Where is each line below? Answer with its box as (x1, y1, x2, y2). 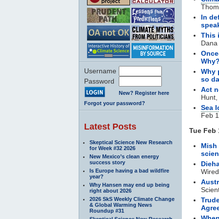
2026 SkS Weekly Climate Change (89, 196, 175, 202)
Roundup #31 (89, 207, 124, 214)
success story (89, 159, 125, 165)
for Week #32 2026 (89, 145, 135, 151)
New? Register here (119, 89, 169, 96)
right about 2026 (89, 187, 131, 194)
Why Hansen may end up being (89, 181, 170, 188)
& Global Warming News (89, 201, 152, 208)
